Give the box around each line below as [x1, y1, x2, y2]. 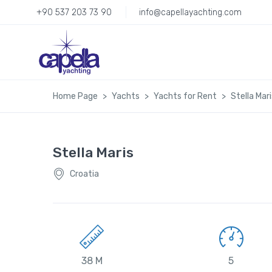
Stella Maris [53, 143, 134, 161]
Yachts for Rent [154, 90, 217, 101]
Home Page [53, 90, 98, 101]
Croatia [70, 169, 99, 180]
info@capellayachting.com [138, 7, 242, 18]
